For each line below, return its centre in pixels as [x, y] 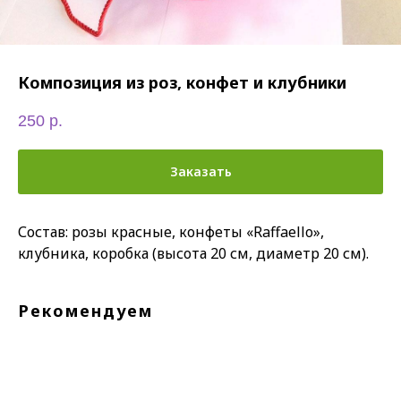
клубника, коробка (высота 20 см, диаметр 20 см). [193, 253]
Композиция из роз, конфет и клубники [182, 82]
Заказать [200, 172]
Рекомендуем [85, 310]
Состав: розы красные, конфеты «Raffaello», [171, 231]
